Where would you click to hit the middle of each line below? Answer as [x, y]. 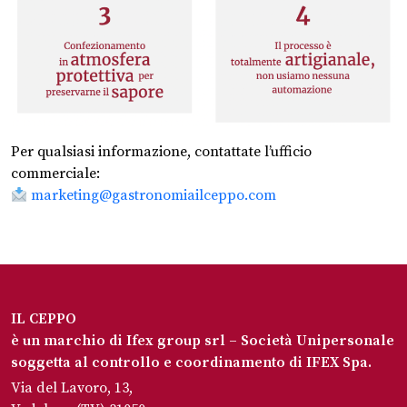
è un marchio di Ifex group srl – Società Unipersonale [203, 340]
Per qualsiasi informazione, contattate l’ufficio [161, 151]
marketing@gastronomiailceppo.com [154, 195]
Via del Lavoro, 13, [72, 387]
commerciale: [55, 173]
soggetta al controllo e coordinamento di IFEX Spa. [191, 362]
